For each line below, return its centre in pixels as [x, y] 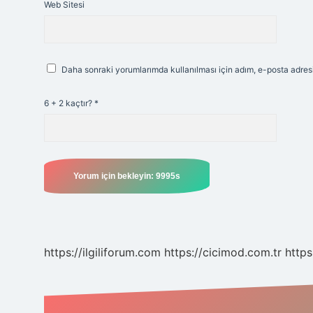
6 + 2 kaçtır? [69, 103]
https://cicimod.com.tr [223, 252]
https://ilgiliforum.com [102, 252]
